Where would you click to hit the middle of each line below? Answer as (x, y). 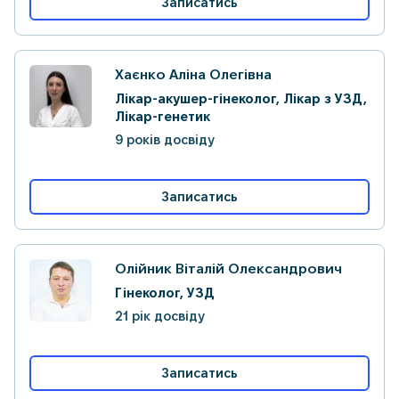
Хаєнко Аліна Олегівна (193, 74)
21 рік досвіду (160, 316)
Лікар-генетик (163, 117)
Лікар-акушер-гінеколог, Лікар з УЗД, (241, 99)
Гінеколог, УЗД (165, 293)
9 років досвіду (165, 140)
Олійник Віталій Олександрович (228, 269)
